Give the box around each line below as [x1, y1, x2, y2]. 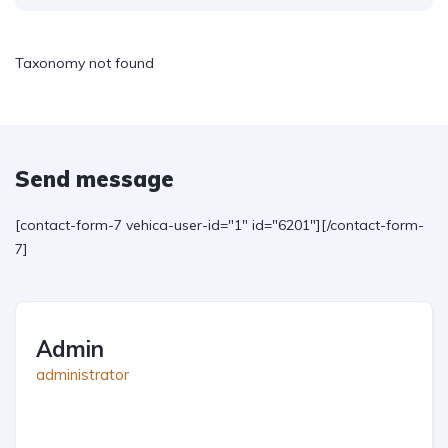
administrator [36, 365, 129, 384]
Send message [15, 165, 174, 193]
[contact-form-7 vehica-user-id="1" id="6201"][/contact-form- [15, 216, 424, 234]
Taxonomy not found [15, 54, 154, 72]
